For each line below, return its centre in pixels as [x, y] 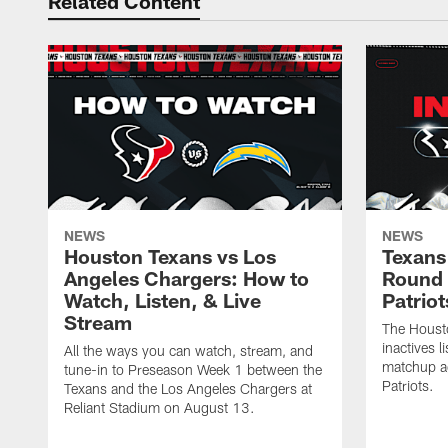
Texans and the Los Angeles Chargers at [188, 389]
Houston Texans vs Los [170, 256]
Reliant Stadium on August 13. [159, 408]
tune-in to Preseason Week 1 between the [193, 370]
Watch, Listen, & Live [162, 300]
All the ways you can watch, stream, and [188, 351]
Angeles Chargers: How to [186, 278]
